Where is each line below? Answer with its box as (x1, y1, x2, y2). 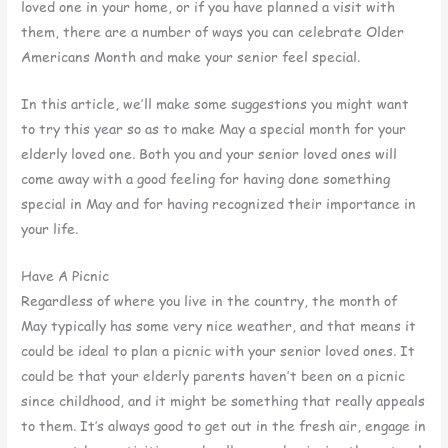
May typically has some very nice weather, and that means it (21, 315, 417, 335)
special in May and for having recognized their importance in (21, 193, 417, 213)
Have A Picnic (21, 265, 110, 285)
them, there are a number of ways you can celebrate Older (21, 22, 405, 42)
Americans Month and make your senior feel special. (21, 47, 361, 67)
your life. (21, 218, 79, 238)
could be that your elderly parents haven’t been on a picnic (21, 365, 406, 385)
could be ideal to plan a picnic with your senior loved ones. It (21, 340, 416, 360)
